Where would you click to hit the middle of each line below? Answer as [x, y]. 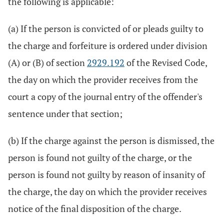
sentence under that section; [65, 113]
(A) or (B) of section [47, 62]
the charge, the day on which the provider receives [107, 191]
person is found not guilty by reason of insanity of [106, 174]
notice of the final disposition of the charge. [95, 208]
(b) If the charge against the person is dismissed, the [111, 140]
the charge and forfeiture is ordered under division [108, 45]
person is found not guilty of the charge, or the [100, 157]
